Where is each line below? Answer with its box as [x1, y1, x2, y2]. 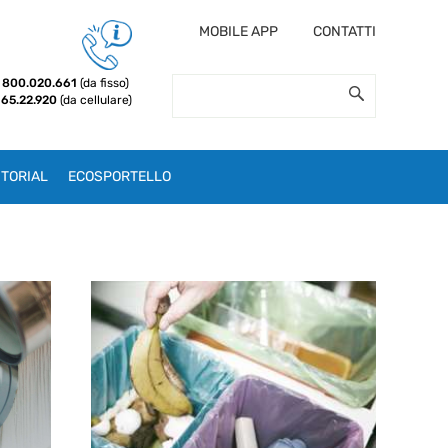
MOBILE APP [198, 23, 278, 40]
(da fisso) [79, 76, 132, 90]
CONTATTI [312, 23, 376, 40]
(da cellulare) [59, 93, 132, 107]
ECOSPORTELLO [68, 168, 171, 186]
